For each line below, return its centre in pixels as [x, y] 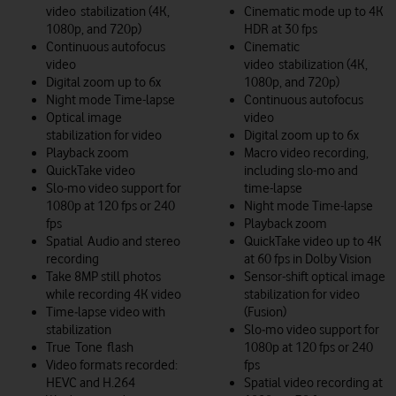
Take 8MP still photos [103, 276]
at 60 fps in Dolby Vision [308, 259]
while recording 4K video [114, 294]
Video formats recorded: [112, 365]
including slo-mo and [301, 170]
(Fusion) [265, 312]
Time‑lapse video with [106, 312]
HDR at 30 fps [281, 29]
